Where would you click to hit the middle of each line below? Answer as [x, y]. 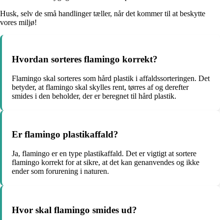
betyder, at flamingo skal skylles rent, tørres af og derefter [100, 87]
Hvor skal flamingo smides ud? [74, 210]
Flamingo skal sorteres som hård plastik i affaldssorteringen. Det [111, 78]
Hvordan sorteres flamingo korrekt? [85, 59]
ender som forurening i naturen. [60, 171]
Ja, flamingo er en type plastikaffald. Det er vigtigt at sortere [104, 154]
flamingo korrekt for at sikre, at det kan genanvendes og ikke [106, 163]
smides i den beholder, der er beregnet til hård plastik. [94, 96]
